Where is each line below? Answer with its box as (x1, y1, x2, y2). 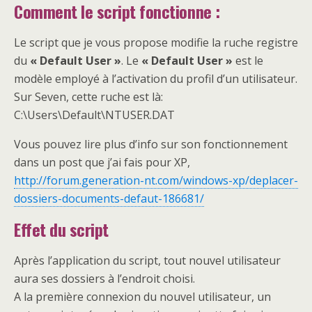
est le (233, 53, 263, 68)
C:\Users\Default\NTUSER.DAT (14, 107, 175, 123)
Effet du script (14, 217, 109, 242)
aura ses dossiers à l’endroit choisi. (14, 271, 195, 286)
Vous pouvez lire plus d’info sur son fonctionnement (14, 136, 288, 152)
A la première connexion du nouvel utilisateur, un (14, 289, 271, 304)
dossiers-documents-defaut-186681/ (14, 191, 204, 206)
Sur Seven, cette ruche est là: (14, 89, 163, 104)
